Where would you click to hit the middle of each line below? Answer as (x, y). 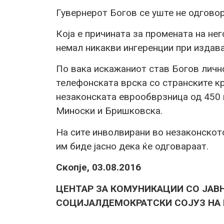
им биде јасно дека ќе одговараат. (132, 146)
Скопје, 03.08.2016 (98, 167)
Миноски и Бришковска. (109, 111)
